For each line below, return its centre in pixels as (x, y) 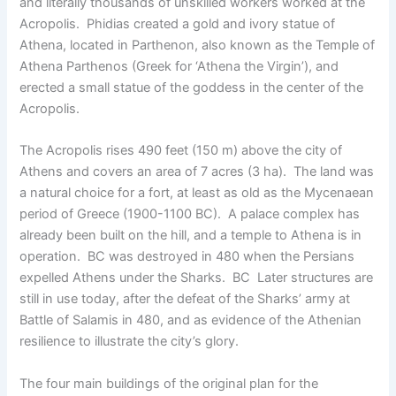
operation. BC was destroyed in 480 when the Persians (187, 257)
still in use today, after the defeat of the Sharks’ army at (185, 299)
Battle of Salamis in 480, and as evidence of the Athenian (191, 320)
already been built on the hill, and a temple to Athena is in (191, 236)
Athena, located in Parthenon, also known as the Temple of (198, 45)
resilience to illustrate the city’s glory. (129, 342)
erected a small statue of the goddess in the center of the (192, 88)
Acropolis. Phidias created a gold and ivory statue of (178, 24)
